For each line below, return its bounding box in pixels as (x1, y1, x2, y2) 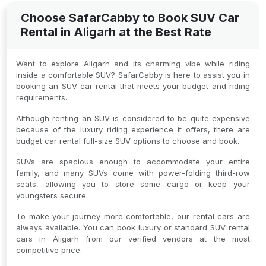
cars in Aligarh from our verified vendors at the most (16, 234, 250, 243)
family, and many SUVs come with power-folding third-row (16, 168, 250, 178)
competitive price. (16, 245, 83, 255)
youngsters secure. (16, 191, 88, 200)
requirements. (16, 93, 68, 102)
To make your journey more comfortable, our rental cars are (16, 211, 250, 221)
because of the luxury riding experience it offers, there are (16, 125, 250, 134)
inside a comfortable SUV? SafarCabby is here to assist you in (16, 70, 250, 80)
